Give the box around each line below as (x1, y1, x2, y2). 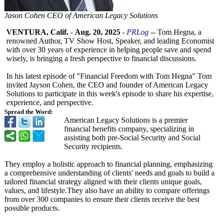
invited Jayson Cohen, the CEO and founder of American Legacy (6, 81, 208, 89)
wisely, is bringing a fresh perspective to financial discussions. (6, 54, 197, 63)
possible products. (4, 204, 60, 212)
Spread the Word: (4, 109, 53, 115)
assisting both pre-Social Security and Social (64, 133, 200, 142)
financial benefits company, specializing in (64, 125, 194, 133)
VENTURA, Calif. (6, 28, 68, 36)
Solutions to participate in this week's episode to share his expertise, (6, 89, 214, 98)
